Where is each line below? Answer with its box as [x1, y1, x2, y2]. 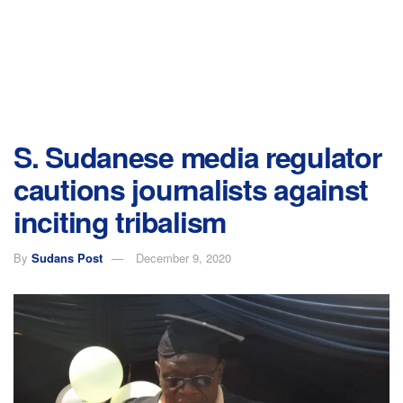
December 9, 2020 [136, 248, 231, 266]
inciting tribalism [13, 201, 226, 242]
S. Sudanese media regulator [13, 136, 381, 177]
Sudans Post [31, 248, 103, 266]
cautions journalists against [13, 168, 369, 210]
